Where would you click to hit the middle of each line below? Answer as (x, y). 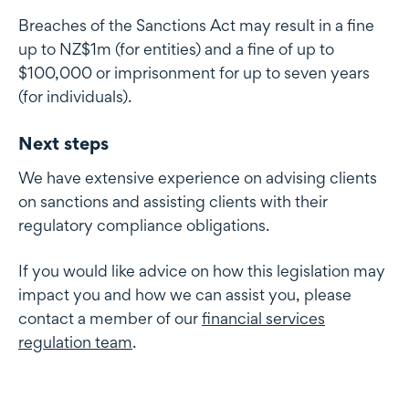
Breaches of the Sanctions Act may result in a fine (196, 26)
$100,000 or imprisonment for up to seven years (194, 73)
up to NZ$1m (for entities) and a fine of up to (176, 49)
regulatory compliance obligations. (144, 225)
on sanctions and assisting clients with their (173, 202)
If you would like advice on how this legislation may (202, 271)
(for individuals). (75, 97)
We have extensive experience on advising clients (198, 178)
